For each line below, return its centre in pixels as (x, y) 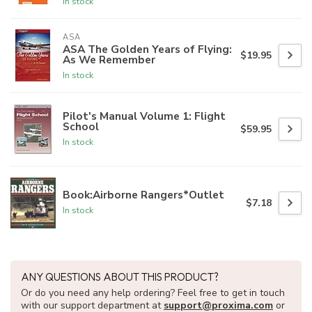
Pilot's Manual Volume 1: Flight (144, 116)
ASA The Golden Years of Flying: (147, 49)
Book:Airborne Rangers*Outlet (143, 195)
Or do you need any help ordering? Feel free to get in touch (153, 293)
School (81, 126)
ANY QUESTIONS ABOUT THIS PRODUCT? (120, 277)
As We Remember (109, 60)
